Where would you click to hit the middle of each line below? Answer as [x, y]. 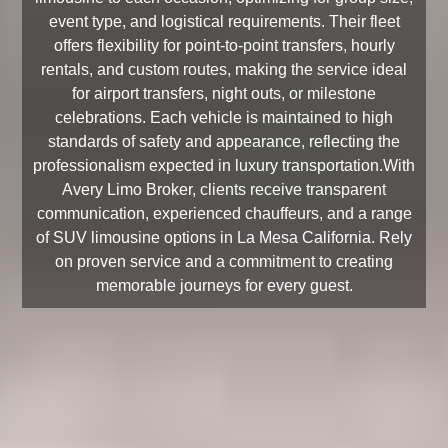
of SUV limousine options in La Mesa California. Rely [224, 237]
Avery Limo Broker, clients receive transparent [224, 189]
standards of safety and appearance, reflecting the [224, 141]
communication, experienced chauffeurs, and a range [224, 213]
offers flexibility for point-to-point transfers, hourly [224, 45]
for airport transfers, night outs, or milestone [224, 93]
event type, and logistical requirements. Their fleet [224, 21]
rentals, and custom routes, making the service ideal [224, 69]
